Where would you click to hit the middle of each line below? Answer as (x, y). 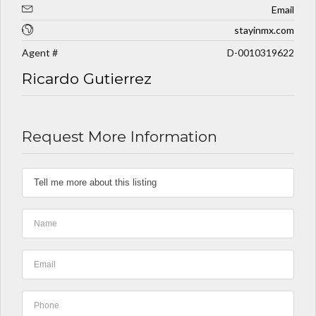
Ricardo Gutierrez (87, 78)
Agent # (40, 52)
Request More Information (120, 136)
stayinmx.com (264, 30)
